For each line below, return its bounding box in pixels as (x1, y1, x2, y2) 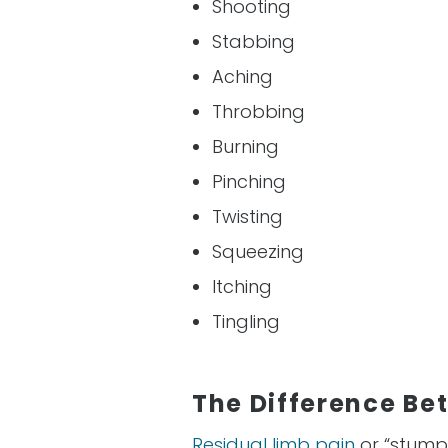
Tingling (212, 309, 280, 334)
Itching (212, 274, 272, 299)
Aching (212, 64, 273, 89)
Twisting (212, 204, 283, 229)
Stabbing (212, 29, 295, 54)
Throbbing (212, 99, 305, 124)
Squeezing (212, 239, 304, 264)
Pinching (212, 169, 286, 194)
